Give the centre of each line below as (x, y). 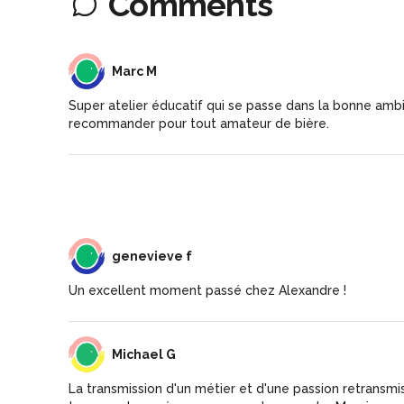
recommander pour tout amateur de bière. (199, 123)
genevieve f (152, 256)
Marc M (134, 71)
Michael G (144, 354)
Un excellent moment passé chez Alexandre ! (207, 290)
